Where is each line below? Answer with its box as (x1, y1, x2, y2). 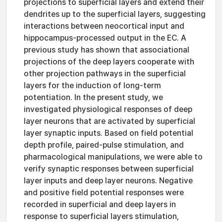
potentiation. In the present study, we (24, 93, 163, 102)
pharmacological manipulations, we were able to (24, 152, 203, 162)
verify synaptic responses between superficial (24, 164, 194, 173)
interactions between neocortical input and (24, 21, 184, 31)
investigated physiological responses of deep (24, 105, 192, 114)
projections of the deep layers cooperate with (24, 57, 194, 66)
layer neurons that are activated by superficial (24, 116, 195, 126)
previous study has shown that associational (24, 45, 189, 55)
